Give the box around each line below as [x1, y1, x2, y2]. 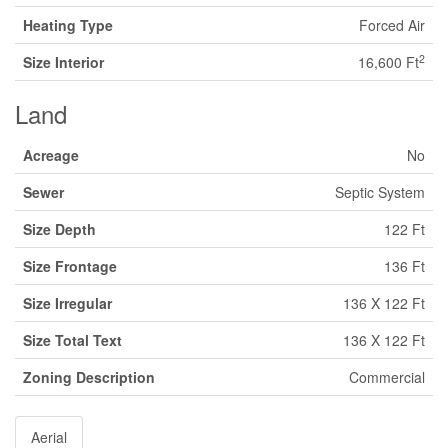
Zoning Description [23, 367, 155, 387]
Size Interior [23, 52, 104, 72]
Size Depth [23, 219, 96, 239]
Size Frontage [23, 256, 117, 276]
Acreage [23, 145, 79, 165]
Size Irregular [23, 293, 112, 313]
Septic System [335, 182, 425, 202]
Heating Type [23, 15, 113, 35]
